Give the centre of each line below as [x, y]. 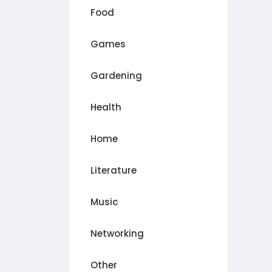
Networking [117, 234]
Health [106, 107]
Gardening [116, 76]
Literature [114, 171]
